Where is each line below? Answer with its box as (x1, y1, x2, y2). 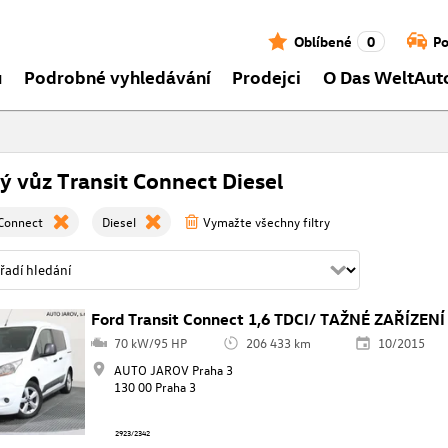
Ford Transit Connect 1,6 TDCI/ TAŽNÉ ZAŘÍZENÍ (91, 309, 446, 330)
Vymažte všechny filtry (203, 213, 331, 231)
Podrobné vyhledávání (23, 64, 211, 88)
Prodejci (232, 64, 302, 88)
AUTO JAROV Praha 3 (113, 361, 233, 379)
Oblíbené (293, 31, 352, 51)
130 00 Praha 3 (113, 378, 196, 396)
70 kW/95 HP (113, 334, 187, 352)
